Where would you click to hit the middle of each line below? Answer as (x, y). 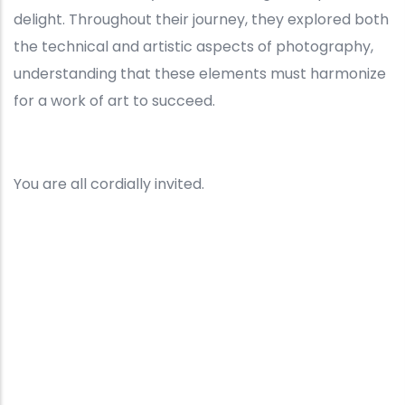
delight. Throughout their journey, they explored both (201, 19)
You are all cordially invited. (111, 184)
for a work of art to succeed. (114, 100)
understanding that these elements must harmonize (200, 73)
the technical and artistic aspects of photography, (193, 46)
